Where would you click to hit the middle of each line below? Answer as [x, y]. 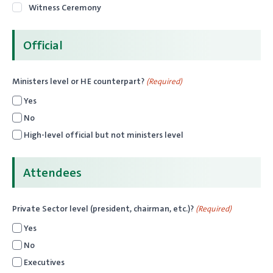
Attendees [52, 172]
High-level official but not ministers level [104, 135]
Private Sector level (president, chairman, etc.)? [103, 208]
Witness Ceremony [65, 8]
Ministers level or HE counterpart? [78, 81]
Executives [44, 262]
